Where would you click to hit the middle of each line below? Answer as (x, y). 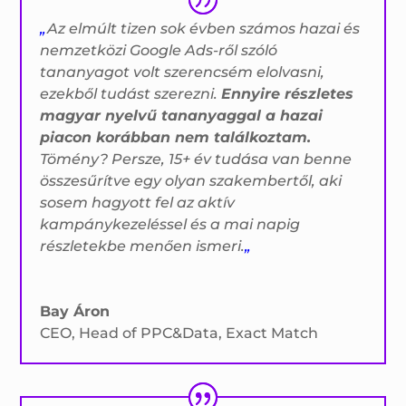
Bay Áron (75, 311)
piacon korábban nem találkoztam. (176, 137)
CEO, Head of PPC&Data (130, 333)
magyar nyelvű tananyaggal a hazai (182, 116)
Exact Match (272, 333)
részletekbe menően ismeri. (143, 246)
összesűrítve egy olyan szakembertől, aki (191, 181)
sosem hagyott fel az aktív (138, 203)
